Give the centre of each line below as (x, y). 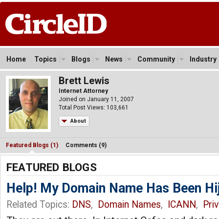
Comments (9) (86, 145)
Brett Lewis (84, 81)
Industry (203, 59)
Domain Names (129, 205)
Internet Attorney (83, 91)
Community (156, 59)
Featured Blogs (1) (32, 145)
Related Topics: (39, 205)
